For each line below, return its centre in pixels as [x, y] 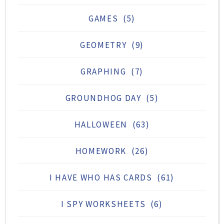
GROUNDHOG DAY [103, 98]
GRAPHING [103, 71]
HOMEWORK [101, 151]
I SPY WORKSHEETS [103, 204]
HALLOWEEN [101, 124]
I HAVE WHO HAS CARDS [101, 177]
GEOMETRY [103, 45]
